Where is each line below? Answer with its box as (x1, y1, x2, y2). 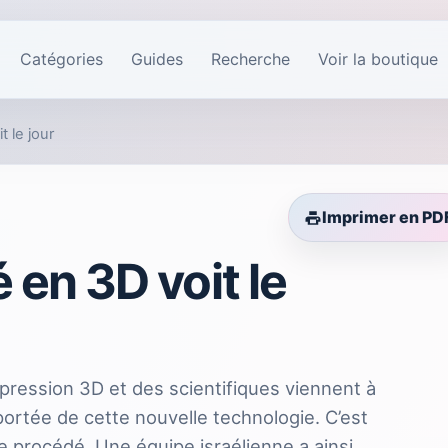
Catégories (20, 49, 103, 69)
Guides (131, 49, 183, 69)
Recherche (211, 49, 290, 69)
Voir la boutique (318, 49, 438, 69)
